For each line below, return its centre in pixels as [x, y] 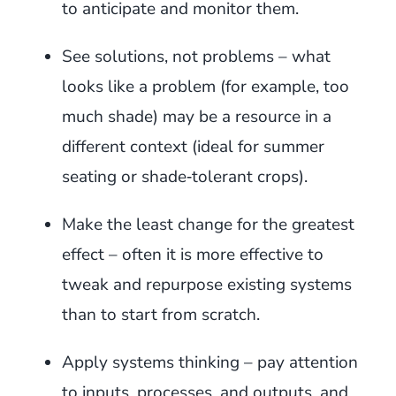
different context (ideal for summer [193, 146]
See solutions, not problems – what [196, 56]
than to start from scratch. [160, 314]
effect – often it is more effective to [192, 254]
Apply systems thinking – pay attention [209, 362]
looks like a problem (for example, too [205, 86]
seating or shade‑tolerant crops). [184, 176]
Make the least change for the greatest [208, 224]
